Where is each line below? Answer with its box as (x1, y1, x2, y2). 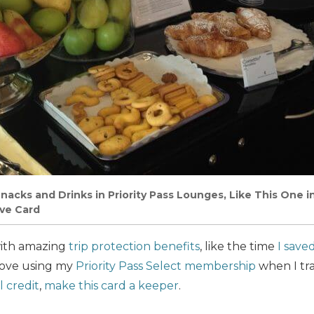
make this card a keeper (44, 278, 179, 292)
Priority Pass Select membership (76, 259, 256, 273)
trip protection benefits (69, 239, 200, 253)
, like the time (200, 239, 278, 253)
